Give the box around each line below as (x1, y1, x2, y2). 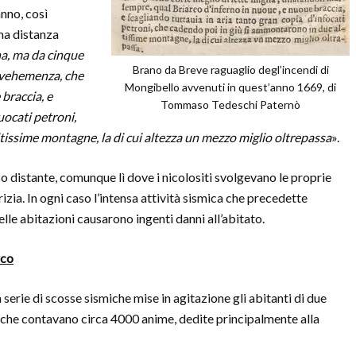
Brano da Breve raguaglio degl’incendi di (132, 63, 329, 76)
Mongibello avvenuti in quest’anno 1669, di (125, 80, 336, 94)
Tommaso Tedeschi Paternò (161, 98, 300, 111)
